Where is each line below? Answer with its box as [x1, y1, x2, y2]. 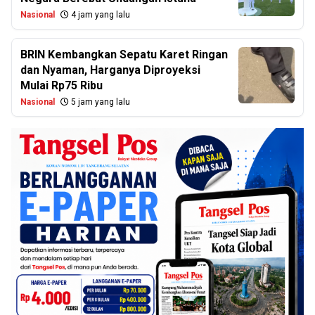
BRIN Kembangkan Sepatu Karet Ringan [20, 48, 228, 61]
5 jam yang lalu [69, 97, 130, 107]
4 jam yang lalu [69, 10, 130, 20]
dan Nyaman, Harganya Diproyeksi [20, 63, 200, 77]
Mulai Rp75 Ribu [20, 79, 103, 92]
